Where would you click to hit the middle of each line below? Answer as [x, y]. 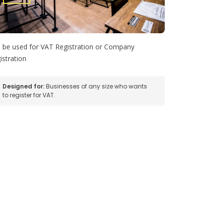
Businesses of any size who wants [96, 87]
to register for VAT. [29, 95]
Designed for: [24, 87]
